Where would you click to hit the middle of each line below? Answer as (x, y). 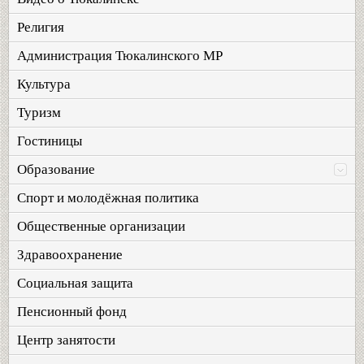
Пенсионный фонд (72, 312)
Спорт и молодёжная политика (108, 198)
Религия (41, 27)
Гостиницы (50, 141)
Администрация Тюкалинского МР (120, 56)
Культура (44, 84)
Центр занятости (66, 340)
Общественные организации (101, 226)
